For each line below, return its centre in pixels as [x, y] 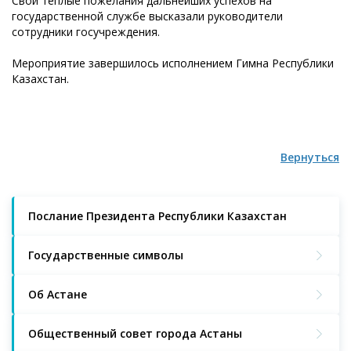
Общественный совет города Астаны [135, 333]
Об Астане [58, 294]
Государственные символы [106, 255]
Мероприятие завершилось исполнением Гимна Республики [173, 63]
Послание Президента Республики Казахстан [157, 215]
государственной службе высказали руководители [147, 16]
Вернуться [310, 157]
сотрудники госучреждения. [86, 31]
